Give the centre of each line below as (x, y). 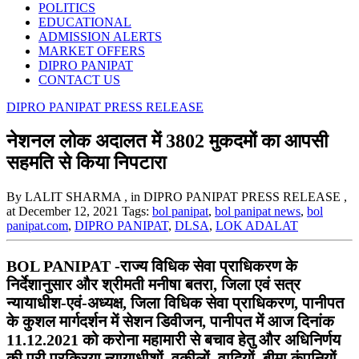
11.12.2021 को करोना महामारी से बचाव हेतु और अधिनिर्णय (173, 339)
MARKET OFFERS (92, 51)
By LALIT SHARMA (64, 196)
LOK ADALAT (257, 225)
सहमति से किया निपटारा (86, 162)
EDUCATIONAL (85, 22)
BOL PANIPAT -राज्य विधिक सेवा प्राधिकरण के (152, 266)
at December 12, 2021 (63, 211)
